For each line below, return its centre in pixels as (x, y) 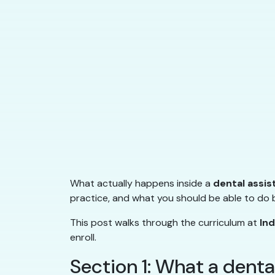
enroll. (83, 238)
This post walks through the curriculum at (165, 223)
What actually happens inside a (141, 184)
